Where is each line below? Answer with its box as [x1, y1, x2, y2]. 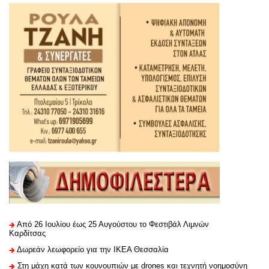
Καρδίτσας [9, 229, 46, 238]
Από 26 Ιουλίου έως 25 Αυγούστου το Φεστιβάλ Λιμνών [17, 220, 209, 229]
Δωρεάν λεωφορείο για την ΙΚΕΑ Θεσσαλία [17, 245, 169, 255]
